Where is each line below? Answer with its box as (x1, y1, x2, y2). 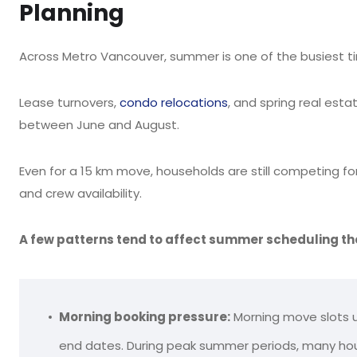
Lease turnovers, (19, 94, 120, 111)
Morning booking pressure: (59, 308, 230, 325)
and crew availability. (19, 185, 142, 202)
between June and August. (19, 116, 179, 133)
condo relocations (120, 94, 228, 111)
